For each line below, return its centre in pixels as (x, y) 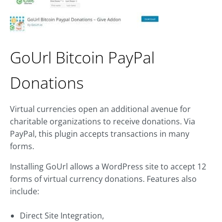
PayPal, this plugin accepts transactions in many (100, 134)
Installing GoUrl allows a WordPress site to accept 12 (108, 167)
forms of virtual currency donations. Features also (103, 179)
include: (25, 192)
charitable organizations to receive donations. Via (103, 122)
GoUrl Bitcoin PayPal (82, 57)
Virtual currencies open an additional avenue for (100, 109)
